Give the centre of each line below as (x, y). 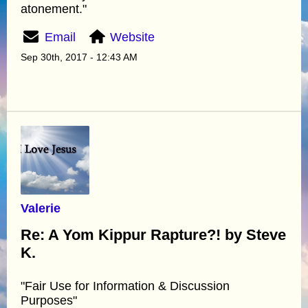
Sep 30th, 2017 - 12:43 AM (79, 57)
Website (133, 37)
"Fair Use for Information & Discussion (125, 286)
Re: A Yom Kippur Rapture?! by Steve (153, 234)
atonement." (54, 9)
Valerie (41, 208)
